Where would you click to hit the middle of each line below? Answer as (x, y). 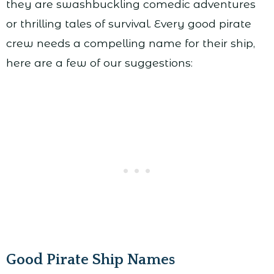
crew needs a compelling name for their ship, (131, 43)
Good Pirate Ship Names (91, 260)
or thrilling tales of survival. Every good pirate (129, 24)
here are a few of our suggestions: (99, 63)
